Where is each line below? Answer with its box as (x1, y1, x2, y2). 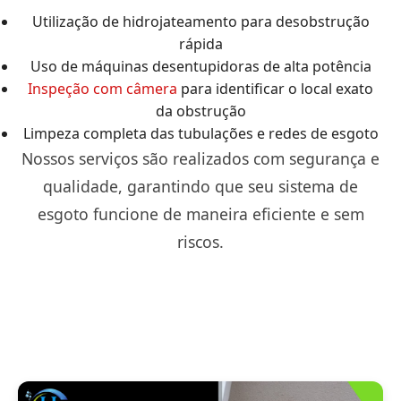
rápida (178, 33, 223, 54)
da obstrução (155, 100, 246, 121)
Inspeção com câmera (28, 78, 177, 98)
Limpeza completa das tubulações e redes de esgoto (22, 123, 379, 143)
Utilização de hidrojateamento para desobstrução (31, 11, 370, 31)
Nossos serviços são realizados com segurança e (21, 147, 380, 169)
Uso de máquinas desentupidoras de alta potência (30, 55, 371, 76)
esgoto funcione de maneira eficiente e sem (37, 202, 364, 225)
